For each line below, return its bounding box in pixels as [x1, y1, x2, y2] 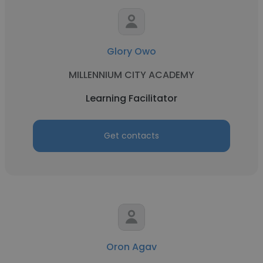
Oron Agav [106, 240, 157, 254]
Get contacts [104, 130, 159, 141]
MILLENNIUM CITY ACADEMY [69, 68, 194, 82]
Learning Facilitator [86, 92, 177, 105]
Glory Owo [107, 45, 156, 58]
